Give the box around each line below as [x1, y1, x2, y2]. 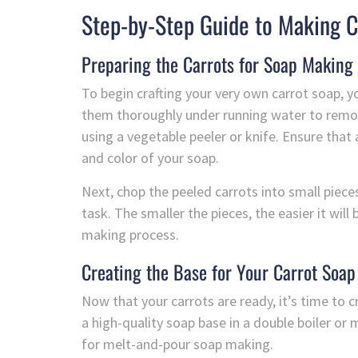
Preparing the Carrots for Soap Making [82, 50, 353, 79]
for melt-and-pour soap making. [82, 335, 273, 354]
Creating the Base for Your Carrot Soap [82, 257, 356, 287]
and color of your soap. [82, 149, 219, 168]
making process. [82, 225, 179, 245]
